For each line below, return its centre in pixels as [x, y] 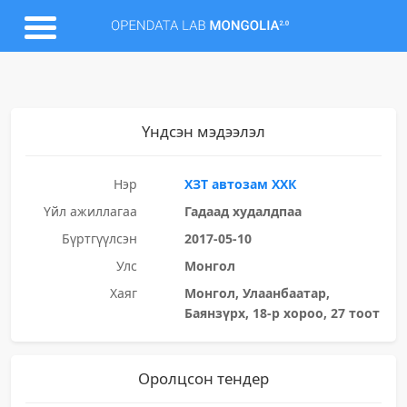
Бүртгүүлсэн [99, 238]
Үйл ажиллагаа [90, 211]
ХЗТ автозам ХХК [240, 184]
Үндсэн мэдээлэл [203, 131]
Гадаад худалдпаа [243, 211]
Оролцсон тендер [203, 378]
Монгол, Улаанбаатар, [257, 293]
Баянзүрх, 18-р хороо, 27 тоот [282, 313]
